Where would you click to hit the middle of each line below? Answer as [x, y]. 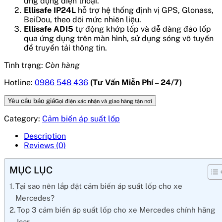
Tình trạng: [25, 65]
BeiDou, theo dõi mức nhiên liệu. [83, 19]
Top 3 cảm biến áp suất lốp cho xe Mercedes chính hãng [116, 210]
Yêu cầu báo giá [31, 100]
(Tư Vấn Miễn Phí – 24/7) [136, 82]
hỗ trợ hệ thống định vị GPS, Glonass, [145, 10]
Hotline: [19, 82]
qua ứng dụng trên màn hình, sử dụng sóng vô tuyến [119, 38]
